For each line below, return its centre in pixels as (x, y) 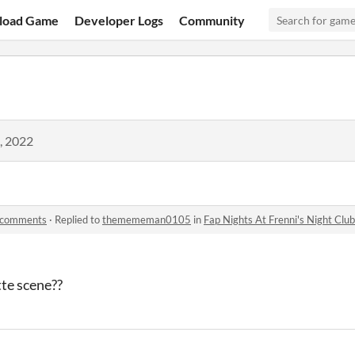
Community (212, 20)
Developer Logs (119, 20)
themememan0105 (147, 219)
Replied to (78, 219)
